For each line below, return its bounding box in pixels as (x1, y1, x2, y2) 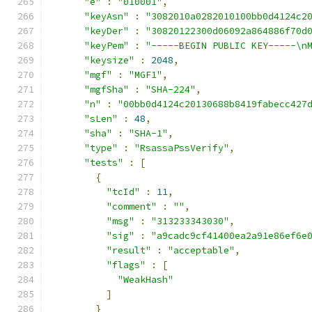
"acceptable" (168, 244, 235, 256)
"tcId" (107, 186, 140, 198)
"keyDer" (84, 25, 129, 37)
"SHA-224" (146, 84, 196, 95)
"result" (107, 244, 151, 256)
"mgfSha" (84, 84, 129, 95)
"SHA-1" (129, 127, 168, 139)
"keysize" (84, 54, 134, 66)
